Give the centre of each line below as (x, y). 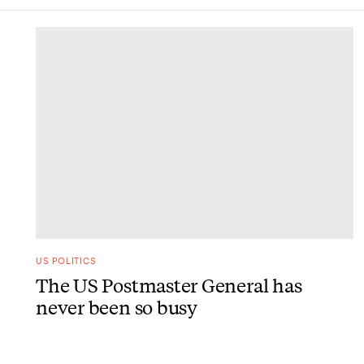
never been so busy (117, 306)
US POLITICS (66, 260)
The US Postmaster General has (169, 284)
